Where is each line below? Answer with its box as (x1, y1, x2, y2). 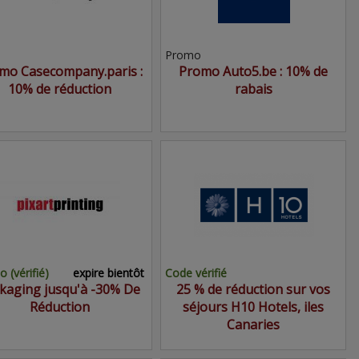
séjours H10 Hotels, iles (183, 298, 324, 316)
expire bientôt (73, 265, 144, 280)
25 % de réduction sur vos (176, 280, 330, 298)
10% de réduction (7, 80, 111, 98)
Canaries (227, 316, 280, 333)
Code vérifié (165, 265, 227, 280)
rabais (234, 80, 272, 98)
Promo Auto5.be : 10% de (179, 63, 328, 80)
